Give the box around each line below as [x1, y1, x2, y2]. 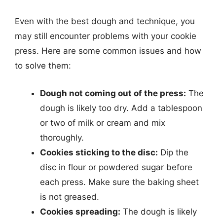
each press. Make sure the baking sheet [40, 177, 199, 187]
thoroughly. [40, 132, 84, 143]
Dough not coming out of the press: [40, 88, 186, 98]
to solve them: [15, 61, 71, 71]
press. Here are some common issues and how [15, 46, 201, 56]
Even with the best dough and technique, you [15, 16, 195, 26]
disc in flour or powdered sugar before [40, 162, 192, 172]
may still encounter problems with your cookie [15, 31, 196, 41]
